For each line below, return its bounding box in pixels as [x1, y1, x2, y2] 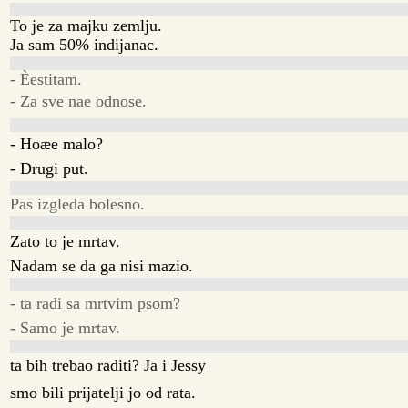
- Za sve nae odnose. [10, 92, 148, 111]
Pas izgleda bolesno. [10, 194, 146, 213]
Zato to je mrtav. [10, 231, 121, 250]
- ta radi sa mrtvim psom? [10, 294, 181, 313]
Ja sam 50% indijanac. [10, 35, 159, 54]
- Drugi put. [10, 159, 89, 178]
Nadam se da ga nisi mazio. [10, 256, 194, 275]
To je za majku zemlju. [10, 15, 163, 35]
